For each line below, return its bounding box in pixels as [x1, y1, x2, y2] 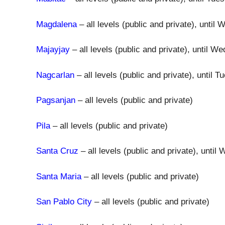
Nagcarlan [36, 70, 74, 80]
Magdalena [36, 19, 77, 29]
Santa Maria [36, 171, 81, 181]
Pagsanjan [36, 95, 75, 105]
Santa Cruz [36, 146, 78, 156]
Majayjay [36, 45, 70, 54]
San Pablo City [36, 197, 92, 206]
